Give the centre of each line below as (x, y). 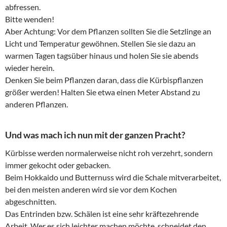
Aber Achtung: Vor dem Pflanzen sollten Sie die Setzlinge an (108, 31)
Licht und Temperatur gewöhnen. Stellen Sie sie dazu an (100, 44)
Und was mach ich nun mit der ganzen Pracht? (95, 135)
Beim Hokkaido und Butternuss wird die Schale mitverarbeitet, (113, 177)
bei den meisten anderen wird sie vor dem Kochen (91, 190)
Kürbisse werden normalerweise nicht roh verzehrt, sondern (109, 153)
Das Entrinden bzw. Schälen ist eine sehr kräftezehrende (102, 214)
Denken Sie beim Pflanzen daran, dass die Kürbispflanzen (104, 80)
